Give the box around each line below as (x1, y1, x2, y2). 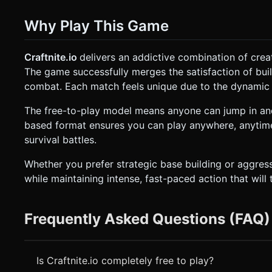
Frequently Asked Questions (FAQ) (24, 210, 270, 228)
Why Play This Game (24, 17, 169, 35)
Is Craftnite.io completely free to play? (36, 254, 214, 267)
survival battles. (24, 134, 97, 146)
